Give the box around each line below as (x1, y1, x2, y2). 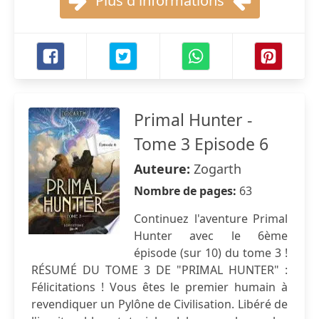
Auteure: (134, 160, 194, 177)
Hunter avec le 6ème (134, 228, 288, 244)
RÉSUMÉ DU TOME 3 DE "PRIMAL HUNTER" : (31, 262, 288, 278)
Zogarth (194, 160, 241, 177)
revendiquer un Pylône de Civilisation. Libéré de (31, 296, 288, 312)
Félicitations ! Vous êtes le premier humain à (31, 279, 288, 295)
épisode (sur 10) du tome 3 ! (134, 245, 288, 261)
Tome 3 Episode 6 (134, 132, 268, 155)
